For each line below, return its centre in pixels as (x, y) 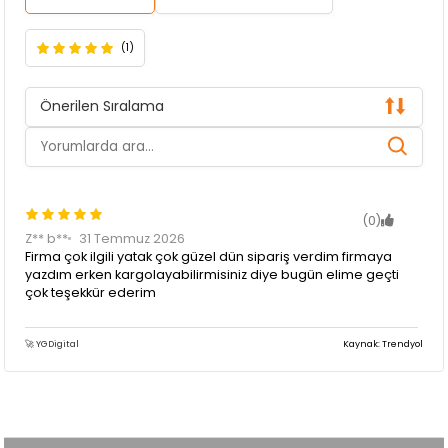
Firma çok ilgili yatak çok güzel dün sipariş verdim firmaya (209, 256)
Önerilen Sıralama (102, 106)
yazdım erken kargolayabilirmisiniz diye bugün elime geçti (212, 274)
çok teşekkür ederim (91, 292)
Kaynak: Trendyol (382, 343)
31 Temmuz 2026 (132, 238)
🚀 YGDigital (52, 343)
